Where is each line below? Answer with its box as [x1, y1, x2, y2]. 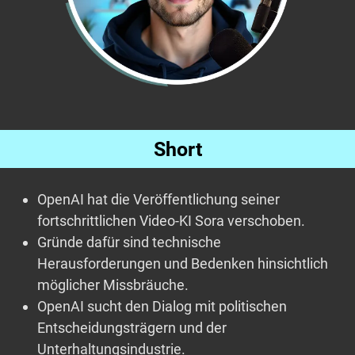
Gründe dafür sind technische [37, 234, 221, 251]
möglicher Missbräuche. [37, 277, 189, 294]
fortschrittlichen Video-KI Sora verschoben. [37, 212, 305, 230]
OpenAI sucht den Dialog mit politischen [37, 298, 287, 315]
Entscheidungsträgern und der [37, 319, 227, 337]
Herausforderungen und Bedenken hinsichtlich [37, 255, 328, 273]
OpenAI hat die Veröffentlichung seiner [37, 191, 280, 208]
